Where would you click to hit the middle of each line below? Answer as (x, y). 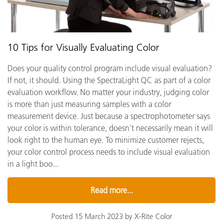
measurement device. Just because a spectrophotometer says (109, 116)
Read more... (111, 190)
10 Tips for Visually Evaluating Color (83, 47)
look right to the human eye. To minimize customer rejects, (106, 140)
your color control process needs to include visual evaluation (109, 152)
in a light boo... (33, 164)
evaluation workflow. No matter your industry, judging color (108, 92)
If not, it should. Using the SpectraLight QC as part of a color (109, 80)
